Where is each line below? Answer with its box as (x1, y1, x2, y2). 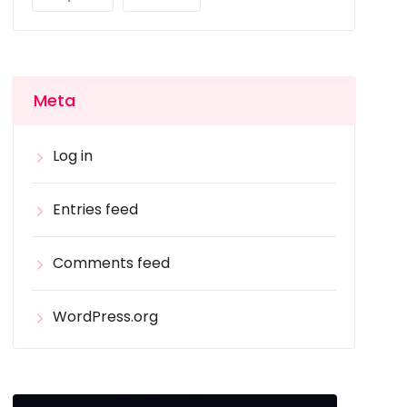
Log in (53, 145, 94, 166)
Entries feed (53, 199, 139, 220)
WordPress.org (53, 306, 159, 327)
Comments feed (53, 253, 171, 273)
